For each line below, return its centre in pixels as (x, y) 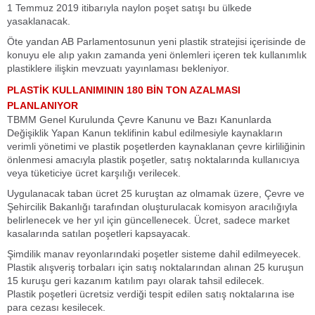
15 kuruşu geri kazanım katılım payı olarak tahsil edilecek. (136, 281)
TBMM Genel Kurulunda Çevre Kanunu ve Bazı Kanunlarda (139, 120)
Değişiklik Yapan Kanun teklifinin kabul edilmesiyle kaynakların (145, 133)
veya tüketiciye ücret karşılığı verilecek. (94, 173)
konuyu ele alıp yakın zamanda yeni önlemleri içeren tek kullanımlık (157, 55)
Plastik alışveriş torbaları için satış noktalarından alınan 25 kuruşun (155, 267)
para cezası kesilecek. (56, 307)
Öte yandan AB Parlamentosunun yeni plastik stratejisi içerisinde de (156, 41)
